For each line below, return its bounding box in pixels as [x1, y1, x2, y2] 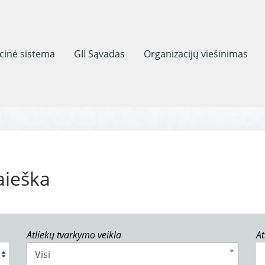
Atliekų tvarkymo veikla [27, 228, 121, 241]
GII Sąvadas [74, 47, 125, 60]
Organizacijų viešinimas [144, 47, 248, 60]
